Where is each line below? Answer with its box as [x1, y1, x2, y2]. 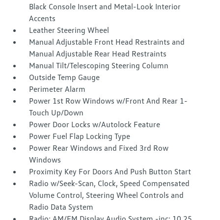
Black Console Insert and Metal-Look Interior [29, 1, 181, 12]
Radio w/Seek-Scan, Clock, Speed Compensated [29, 178, 190, 189]
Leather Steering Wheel [29, 25, 110, 35]
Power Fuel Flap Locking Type [29, 131, 131, 141]
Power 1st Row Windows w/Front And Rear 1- [29, 96, 188, 106]
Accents [29, 13, 56, 24]
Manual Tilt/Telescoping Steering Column [29, 60, 169, 71]
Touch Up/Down [29, 108, 84, 118]
